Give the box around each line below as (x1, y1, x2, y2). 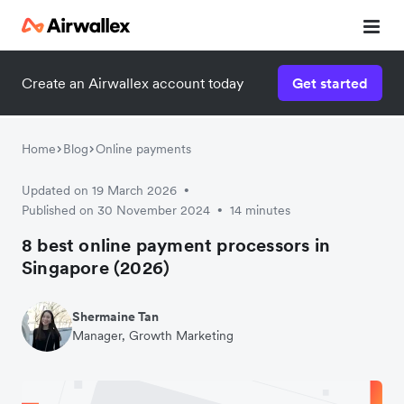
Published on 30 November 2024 (22, 202, 210, 218)
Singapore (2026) (22, 256, 170, 280)
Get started (292, 74, 368, 92)
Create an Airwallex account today (22, 74, 243, 92)
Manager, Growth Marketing (72, 327, 234, 344)
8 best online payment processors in (22, 234, 331, 257)
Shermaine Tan (72, 308, 159, 325)
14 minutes (230, 202, 290, 218)
